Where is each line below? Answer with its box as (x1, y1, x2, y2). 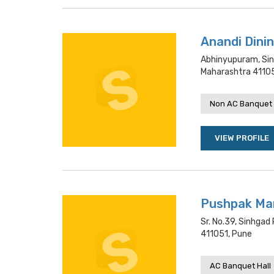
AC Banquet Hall (210, 261, 271, 270)
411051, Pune (201, 229, 252, 239)
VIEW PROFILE (215, 133, 269, 143)
